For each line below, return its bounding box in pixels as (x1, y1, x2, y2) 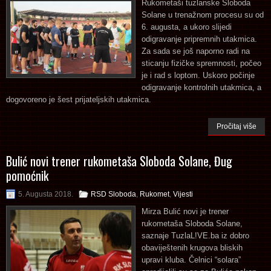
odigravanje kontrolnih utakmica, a (142, 82, 261, 92)
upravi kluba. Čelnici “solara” (142, 255, 241, 264)
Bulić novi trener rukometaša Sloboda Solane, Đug (6, 151, 232, 170)
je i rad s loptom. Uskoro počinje (142, 70, 255, 80)
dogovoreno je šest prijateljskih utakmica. (6, 94, 151, 104)
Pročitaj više (217, 122, 256, 131)
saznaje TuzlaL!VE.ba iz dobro (142, 230, 249, 240)
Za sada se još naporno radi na (142, 46, 250, 56)
